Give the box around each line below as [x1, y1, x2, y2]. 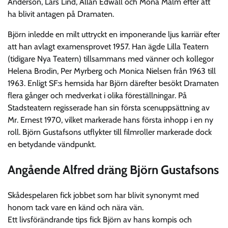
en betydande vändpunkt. [8, 139, 96, 149]
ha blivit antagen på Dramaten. [8, 9, 114, 19]
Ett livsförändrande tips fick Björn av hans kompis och [8, 214, 192, 224]
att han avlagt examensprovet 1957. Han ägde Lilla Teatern [8, 41, 209, 51]
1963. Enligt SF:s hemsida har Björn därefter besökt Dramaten [8, 78, 219, 88]
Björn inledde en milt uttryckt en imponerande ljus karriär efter [8, 29, 220, 39]
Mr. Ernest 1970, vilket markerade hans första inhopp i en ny [8, 115, 213, 125]
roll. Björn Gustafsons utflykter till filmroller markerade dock [8, 127, 212, 137]
